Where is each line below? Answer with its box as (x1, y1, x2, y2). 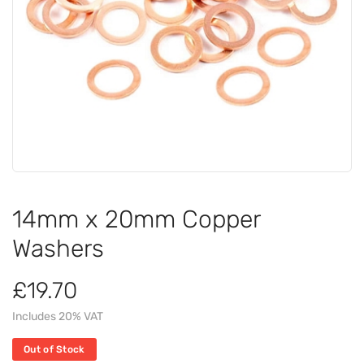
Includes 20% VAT (12, 309, 103, 323)
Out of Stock (24, 343, 85, 355)
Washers (12, 233, 104, 263)
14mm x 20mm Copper (12, 204, 260, 234)
